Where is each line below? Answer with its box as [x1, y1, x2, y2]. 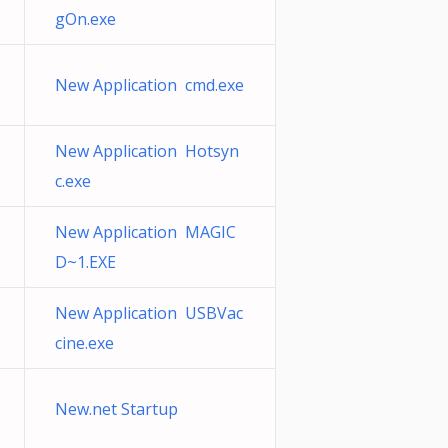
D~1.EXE [55, 251, 116, 273]
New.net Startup [55, 398, 186, 420]
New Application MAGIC [55, 221, 236, 243]
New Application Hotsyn [55, 140, 239, 162]
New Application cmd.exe [55, 74, 244, 96]
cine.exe [55, 332, 114, 354]
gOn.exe [55, 8, 116, 30]
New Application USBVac [55, 302, 243, 324]
